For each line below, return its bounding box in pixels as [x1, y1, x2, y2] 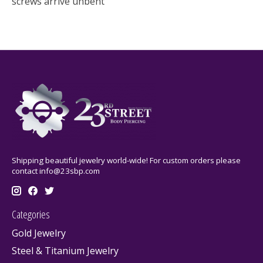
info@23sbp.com [39, 166, 100, 177]
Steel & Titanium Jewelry [12, 244, 119, 257]
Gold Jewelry [12, 226, 66, 240]
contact [12, 166, 39, 177]
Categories [12, 206, 50, 222]
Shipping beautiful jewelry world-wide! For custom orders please [12, 155, 241, 166]
